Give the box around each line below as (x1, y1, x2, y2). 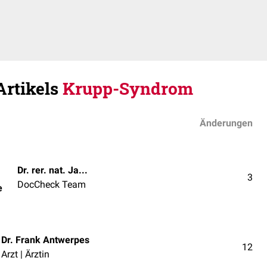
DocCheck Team (17, 178, 86, 190)
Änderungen (200, 117, 253, 129)
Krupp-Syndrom (63, 77, 193, 100)
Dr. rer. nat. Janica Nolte (79, 164, 88, 176)
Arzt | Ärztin (1, 248, 49, 260)
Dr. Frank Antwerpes (1, 234, 89, 246)
